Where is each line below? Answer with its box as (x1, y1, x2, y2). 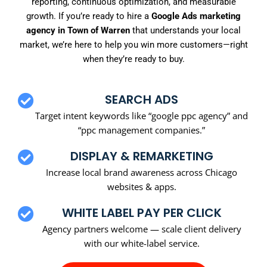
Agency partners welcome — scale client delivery (42, 222, 241, 235)
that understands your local (130, 25, 241, 36)
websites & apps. (107, 180, 176, 193)
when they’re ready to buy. (82, 54, 185, 65)
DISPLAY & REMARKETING (70, 147, 213, 164)
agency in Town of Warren (26, 25, 130, 36)
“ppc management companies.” (78, 123, 205, 136)
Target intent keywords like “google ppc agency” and (35, 109, 248, 122)
